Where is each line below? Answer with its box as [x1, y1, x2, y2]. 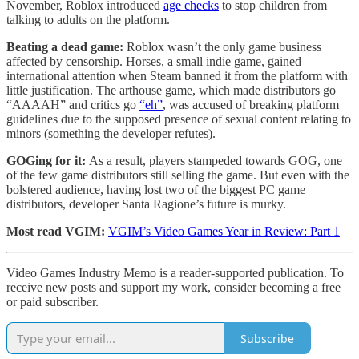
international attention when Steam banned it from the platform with [6, 69, 348, 83]
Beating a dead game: [6, 40, 123, 54]
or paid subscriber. [6, 295, 99, 309]
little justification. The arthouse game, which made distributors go [6, 83, 336, 98]
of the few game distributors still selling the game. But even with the [6, 168, 349, 183]
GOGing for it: [6, 154, 89, 168]
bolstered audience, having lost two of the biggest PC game [6, 183, 305, 197]
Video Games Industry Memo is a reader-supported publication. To [6, 266, 344, 280]
